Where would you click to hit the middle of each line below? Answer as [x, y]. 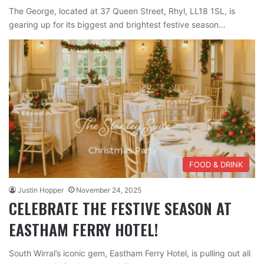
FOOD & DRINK [216, 165]
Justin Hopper [41, 190]
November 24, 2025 [109, 190]
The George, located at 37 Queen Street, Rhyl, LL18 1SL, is [122, 11]
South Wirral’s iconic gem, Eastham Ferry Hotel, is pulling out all [130, 253]
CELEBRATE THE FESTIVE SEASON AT [120, 209]
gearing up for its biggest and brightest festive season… [117, 24]
